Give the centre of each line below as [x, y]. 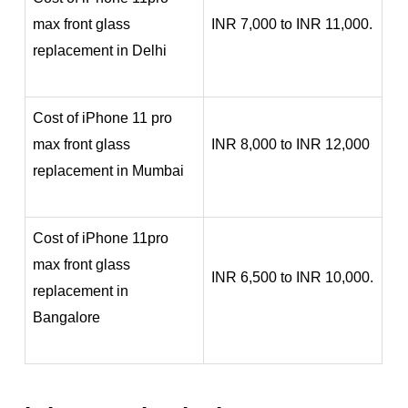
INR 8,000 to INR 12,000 [291, 144]
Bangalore [67, 317]
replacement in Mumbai [109, 170]
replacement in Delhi [100, 50]
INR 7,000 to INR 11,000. [292, 24]
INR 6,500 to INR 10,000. [293, 277]
